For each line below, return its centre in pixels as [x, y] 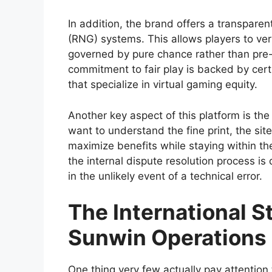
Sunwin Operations [167, 238]
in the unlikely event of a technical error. [165, 176]
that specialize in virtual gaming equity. [163, 85]
